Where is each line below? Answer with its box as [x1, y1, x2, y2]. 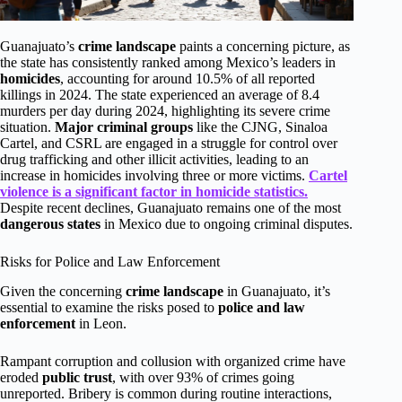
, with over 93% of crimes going [112, 370, 294, 386]
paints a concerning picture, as [176, 39, 350, 55]
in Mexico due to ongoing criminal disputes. [100, 216, 353, 232]
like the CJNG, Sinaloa [193, 119, 328, 135]
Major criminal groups [55, 119, 193, 135]
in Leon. [75, 316, 127, 332]
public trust [42, 370, 112, 386]
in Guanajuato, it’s [223, 284, 330, 300]
